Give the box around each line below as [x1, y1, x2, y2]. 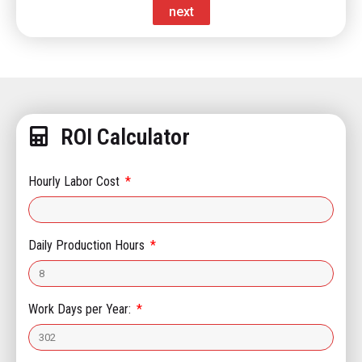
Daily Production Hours [28, 238, 148, 254]
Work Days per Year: [28, 301, 134, 318]
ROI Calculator [61, 124, 190, 151]
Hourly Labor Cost [28, 174, 123, 190]
